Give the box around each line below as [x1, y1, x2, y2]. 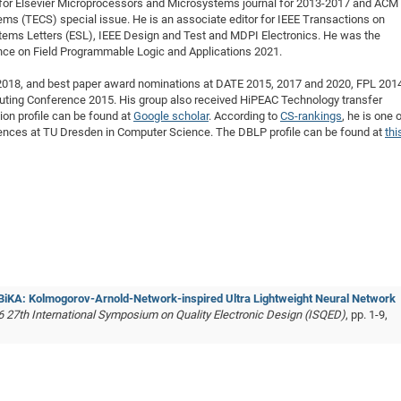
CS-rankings [280, 109, 342, 123]
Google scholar [133, 109, 209, 123]
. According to [209, 109, 280, 123]
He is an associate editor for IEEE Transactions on [132, 13, 385, 26]
